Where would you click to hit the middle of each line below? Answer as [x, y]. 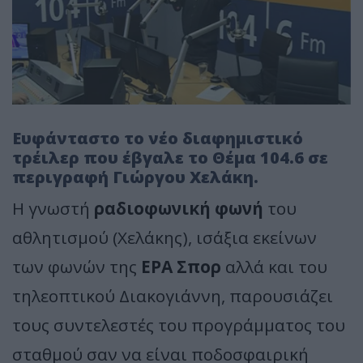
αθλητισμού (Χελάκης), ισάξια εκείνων [164, 237]
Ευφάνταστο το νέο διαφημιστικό [158, 138]
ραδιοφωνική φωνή [179, 208]
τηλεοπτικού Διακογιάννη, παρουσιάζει [173, 295]
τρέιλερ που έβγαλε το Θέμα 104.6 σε [170, 157]
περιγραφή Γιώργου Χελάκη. [135, 177]
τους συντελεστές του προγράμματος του [179, 325]
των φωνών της [77, 266]
